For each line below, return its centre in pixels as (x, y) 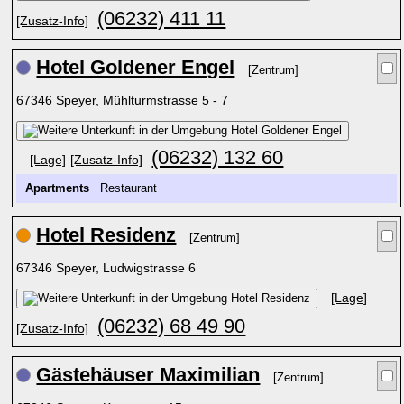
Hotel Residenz (106, 235)
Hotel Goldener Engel (136, 67)
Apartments (58, 188)
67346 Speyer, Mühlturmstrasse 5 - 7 (124, 100)
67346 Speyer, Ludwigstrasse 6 (108, 268)
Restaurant (127, 188)
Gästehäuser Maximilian (148, 375)
